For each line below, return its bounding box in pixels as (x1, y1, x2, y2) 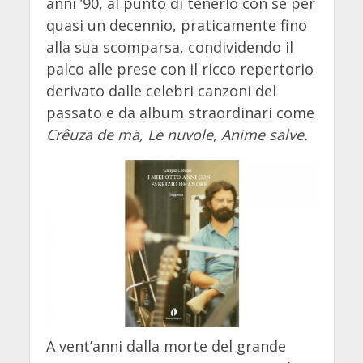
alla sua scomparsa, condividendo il (45, 37, 293, 58)
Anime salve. (220, 125, 308, 145)
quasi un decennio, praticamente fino (45, 15, 307, 36)
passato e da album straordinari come (45, 103, 314, 123)
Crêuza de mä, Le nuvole (45, 125, 213, 145)
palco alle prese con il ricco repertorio (45, 59, 314, 79)
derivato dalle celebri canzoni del (45, 81, 276, 101)
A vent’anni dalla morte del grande (45, 336, 286, 357)
